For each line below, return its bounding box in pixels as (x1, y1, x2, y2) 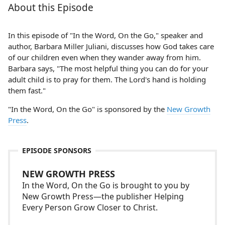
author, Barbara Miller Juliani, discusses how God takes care (8, 41, 214, 51)
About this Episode (8, 1, 93, 14)
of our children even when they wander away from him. (8, 52, 201, 62)
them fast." (8, 85, 46, 95)
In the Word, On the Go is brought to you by (22, 180, 189, 191)
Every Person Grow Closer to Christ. (22, 202, 158, 213)
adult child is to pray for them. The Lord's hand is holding (8, 74, 206, 84)
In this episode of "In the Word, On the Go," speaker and (8, 30, 203, 40)
